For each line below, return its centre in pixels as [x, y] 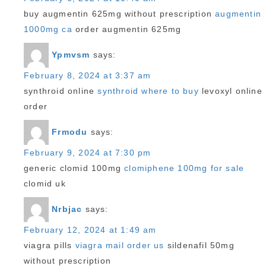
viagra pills [50, 245]
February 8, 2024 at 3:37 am [88, 75]
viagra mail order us [120, 245]
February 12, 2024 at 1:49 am [90, 230]
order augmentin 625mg [127, 29]
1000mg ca [48, 29]
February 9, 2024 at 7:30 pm [88, 153]
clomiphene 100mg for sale [184, 168]
